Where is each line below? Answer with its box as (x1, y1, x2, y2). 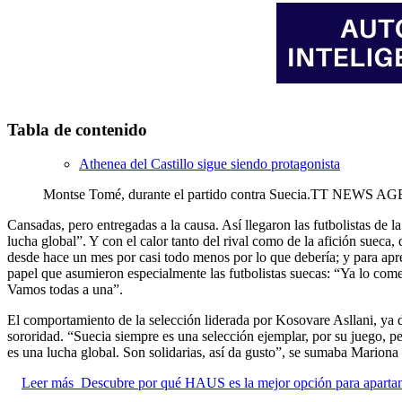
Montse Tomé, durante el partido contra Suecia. (43, 187, 310, 203)
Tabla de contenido (7, 119, 147, 139)
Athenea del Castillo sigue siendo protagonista (79, 156, 340, 172)
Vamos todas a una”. (7, 282, 123, 298)
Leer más (22, 375, 74, 391)
